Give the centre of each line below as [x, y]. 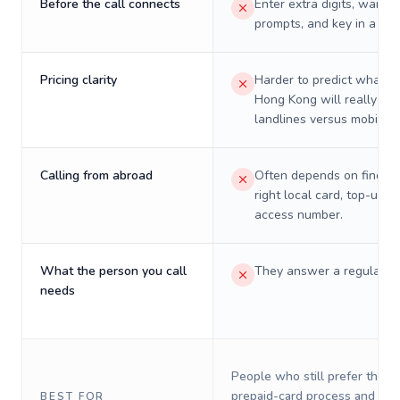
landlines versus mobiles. [326, 119]
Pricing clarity [79, 80]
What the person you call [113, 271]
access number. [299, 215]
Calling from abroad [96, 175]
